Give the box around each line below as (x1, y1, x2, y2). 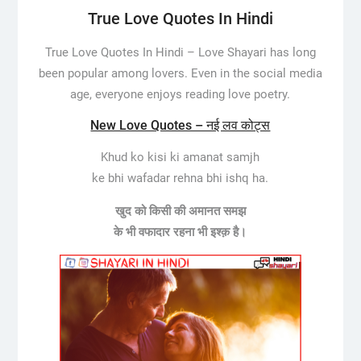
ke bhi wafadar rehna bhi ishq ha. (92, 171, 269, 186)
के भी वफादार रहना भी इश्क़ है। (114, 225, 247, 240)
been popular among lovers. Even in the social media (38, 66, 322, 81)
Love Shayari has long (197, 45, 316, 60)
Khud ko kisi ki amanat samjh (101, 150, 260, 165)
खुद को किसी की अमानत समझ (114, 204, 246, 219)
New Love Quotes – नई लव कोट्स (90, 118, 271, 134)
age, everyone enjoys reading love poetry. (70, 87, 291, 102)
